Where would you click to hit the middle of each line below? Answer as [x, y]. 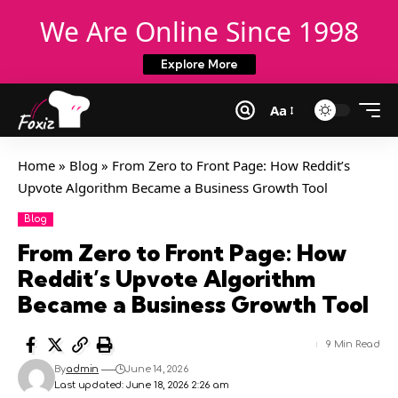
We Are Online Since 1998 [199, 32]
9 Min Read [353, 344]
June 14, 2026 [157, 369]
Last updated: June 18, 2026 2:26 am [141, 385]
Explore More [199, 64]
